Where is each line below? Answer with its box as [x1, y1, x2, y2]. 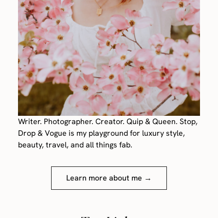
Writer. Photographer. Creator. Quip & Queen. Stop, [18, 116, 198, 127]
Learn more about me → [66, 173, 152, 183]
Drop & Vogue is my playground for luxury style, [18, 128, 185, 139]
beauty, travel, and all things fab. [18, 140, 133, 150]
